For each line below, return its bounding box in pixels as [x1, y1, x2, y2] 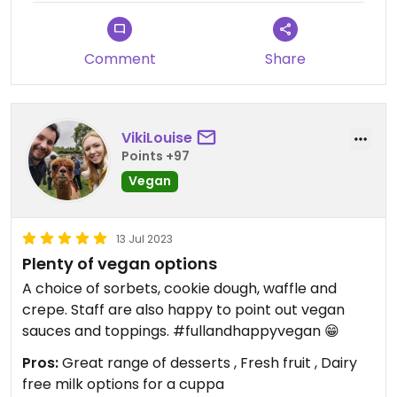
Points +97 [121, 147, 190, 166]
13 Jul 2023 [116, 230, 173, 246]
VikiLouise [121, 128, 192, 149]
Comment [83, 48, 156, 69]
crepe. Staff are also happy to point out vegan [22, 299, 345, 320]
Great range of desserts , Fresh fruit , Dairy [58, 352, 357, 373]
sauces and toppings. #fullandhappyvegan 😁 [22, 320, 339, 341]
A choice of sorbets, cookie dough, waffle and [22, 277, 337, 299]
